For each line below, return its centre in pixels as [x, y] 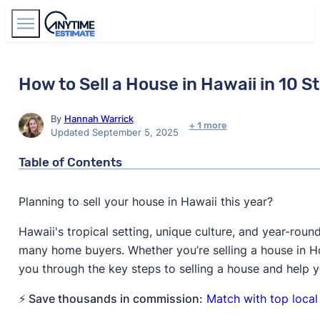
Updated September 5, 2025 [114, 132]
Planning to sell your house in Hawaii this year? [145, 201]
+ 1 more [208, 126]
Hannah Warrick [99, 118]
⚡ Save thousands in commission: [110, 298]
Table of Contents [70, 162]
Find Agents [261, 23]
